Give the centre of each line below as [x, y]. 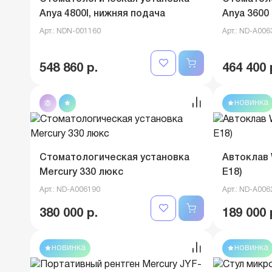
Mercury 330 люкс [81, 172]
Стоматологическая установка [114, 158]
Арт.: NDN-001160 [70, 31]
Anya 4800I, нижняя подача [102, 14]
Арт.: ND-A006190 [70, 190]
